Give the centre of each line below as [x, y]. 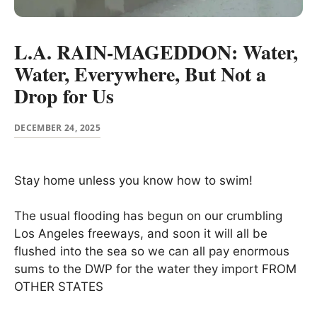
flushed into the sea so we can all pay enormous [152, 252]
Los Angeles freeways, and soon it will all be [141, 234]
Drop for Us [64, 96]
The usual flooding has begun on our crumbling [148, 216]
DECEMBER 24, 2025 [57, 127]
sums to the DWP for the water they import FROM [155, 269]
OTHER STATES [59, 287]
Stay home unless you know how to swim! [133, 180]
